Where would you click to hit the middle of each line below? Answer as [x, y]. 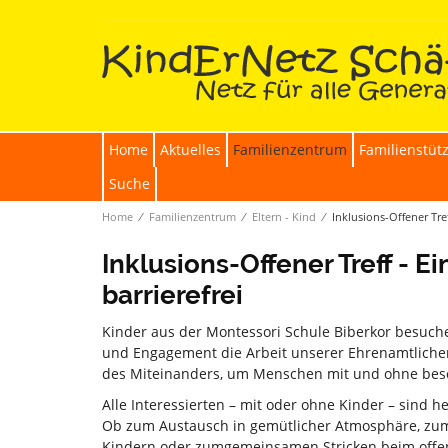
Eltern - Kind [284, 216]
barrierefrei [172, 295]
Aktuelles [190, 149]
